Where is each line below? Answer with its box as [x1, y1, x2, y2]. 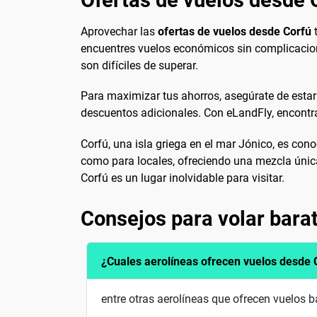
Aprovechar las [81, 25, 158, 39]
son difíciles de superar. [81, 59, 198, 73]
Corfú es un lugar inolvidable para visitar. [81, 171, 284, 185]
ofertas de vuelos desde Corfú [158, 25, 311, 39]
